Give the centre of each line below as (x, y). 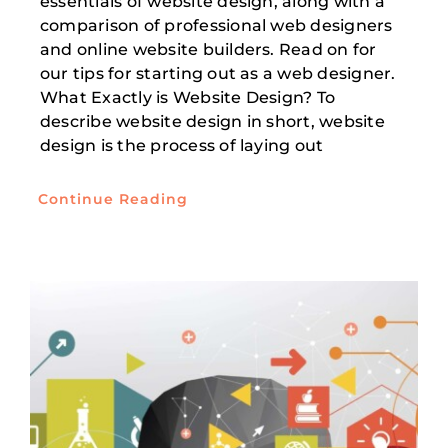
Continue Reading (112, 199)
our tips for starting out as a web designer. (217, 74)
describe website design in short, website (212, 122)
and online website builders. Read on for (208, 50)
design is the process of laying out (181, 146)
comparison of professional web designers (216, 26)
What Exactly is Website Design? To (187, 98)
